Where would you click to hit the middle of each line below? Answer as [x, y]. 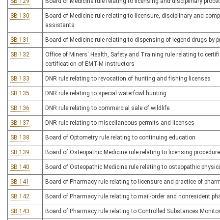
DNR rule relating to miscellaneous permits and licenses [120, 123]
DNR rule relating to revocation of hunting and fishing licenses [128, 79]
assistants [60, 25]
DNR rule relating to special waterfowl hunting [106, 93]
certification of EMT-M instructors [90, 64]
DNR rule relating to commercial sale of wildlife [107, 108]
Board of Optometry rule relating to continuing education [120, 137]
